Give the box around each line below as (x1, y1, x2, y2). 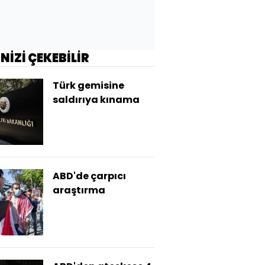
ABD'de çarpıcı (53, 169, 126, 183)
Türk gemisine (53, 79, 124, 92)
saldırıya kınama (53, 93, 140, 106)
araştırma (53, 183, 105, 197)
